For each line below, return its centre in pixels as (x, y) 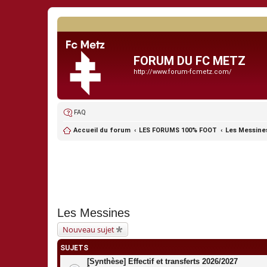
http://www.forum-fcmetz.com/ (183, 72)
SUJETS (74, 248)
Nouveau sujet (89, 229)
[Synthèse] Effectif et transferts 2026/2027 (162, 261)
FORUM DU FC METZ (190, 61)
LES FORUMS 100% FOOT (178, 130)
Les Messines (94, 213)
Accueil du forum (102, 130)
